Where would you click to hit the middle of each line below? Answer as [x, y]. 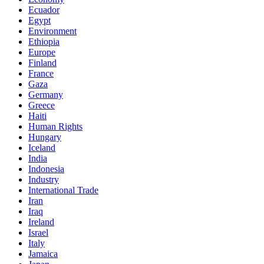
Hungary [45, 137]
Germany [46, 95]
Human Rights [55, 127]
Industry [44, 180]
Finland [42, 63]
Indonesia [46, 169]
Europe [42, 52]
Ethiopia [44, 42]
